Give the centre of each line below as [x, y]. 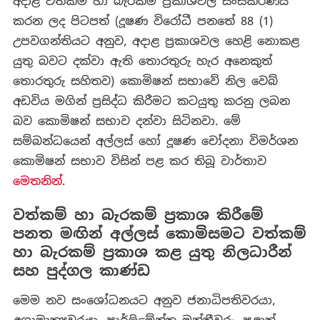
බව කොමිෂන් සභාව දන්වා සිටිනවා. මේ [126, 121]
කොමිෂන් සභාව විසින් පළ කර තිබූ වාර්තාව [139, 161]
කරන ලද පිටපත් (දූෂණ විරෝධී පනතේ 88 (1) [142, 21]
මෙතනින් [37, 181]
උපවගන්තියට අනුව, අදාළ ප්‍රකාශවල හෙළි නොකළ [156, 41]
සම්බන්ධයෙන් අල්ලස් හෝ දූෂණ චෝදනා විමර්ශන [155, 141]
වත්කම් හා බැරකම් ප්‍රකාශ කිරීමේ [138, 215]
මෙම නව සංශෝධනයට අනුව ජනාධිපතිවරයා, [144, 301]
